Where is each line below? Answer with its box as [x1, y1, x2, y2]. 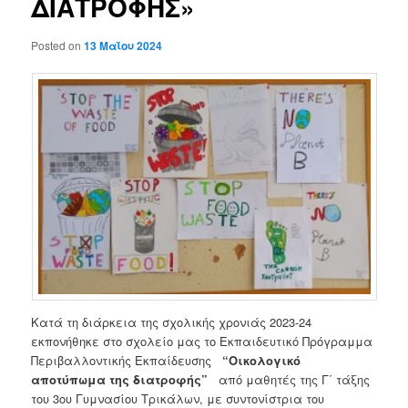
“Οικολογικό [219, 351, 301, 369]
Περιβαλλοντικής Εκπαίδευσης [31, 351, 219, 369]
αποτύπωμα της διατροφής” [31, 370, 212, 388]
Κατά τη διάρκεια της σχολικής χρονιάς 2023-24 [31, 312, 312, 331]
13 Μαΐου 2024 [84, 36, 163, 54]
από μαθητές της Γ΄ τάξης [211, 370, 371, 388]
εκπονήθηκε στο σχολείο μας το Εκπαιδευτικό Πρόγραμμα [31, 331, 373, 350]
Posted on [31, 36, 85, 53]
